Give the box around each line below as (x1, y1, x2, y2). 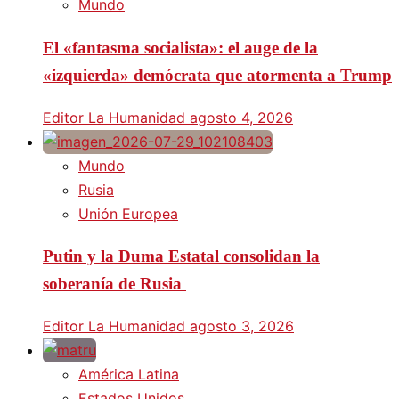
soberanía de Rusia (43, 274, 186, 294)
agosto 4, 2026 (190, 108, 293, 126)
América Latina (78, 364, 179, 383)
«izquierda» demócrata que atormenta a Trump (43, 65, 392, 85)
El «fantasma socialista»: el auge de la (43, 37, 318, 57)
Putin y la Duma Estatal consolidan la (43, 247, 320, 266)
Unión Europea (78, 204, 178, 223)
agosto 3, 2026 (190, 316, 294, 335)
